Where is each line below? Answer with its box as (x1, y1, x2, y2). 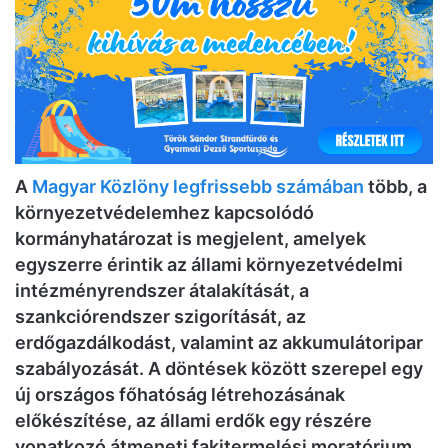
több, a (364, 175, 427, 197)
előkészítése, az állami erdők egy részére (15, 409, 372, 431)
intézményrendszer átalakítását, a (15, 279, 309, 301)
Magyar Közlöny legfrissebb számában (32, 175, 364, 197)
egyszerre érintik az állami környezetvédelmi (15, 253, 403, 275)
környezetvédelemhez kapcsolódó (15, 201, 314, 223)
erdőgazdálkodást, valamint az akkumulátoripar (15, 331, 423, 353)
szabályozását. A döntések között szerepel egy (15, 357, 423, 379)
